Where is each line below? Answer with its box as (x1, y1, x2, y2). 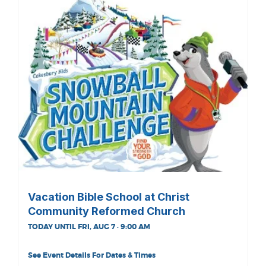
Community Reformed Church (28, 204, 185, 217)
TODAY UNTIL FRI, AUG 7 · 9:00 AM (28, 221, 150, 232)
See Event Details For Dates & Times (28, 250, 156, 260)
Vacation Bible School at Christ (28, 190, 189, 203)
